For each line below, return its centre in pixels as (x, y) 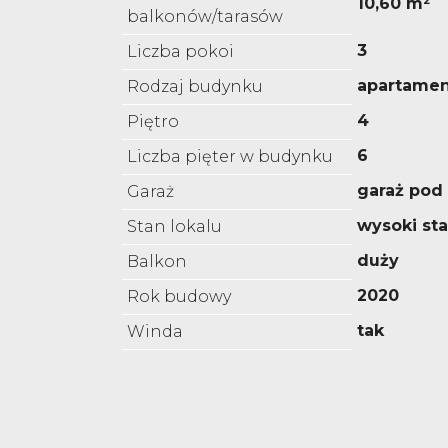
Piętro (153, 122)
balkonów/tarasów (205, 17)
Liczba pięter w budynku (230, 157)
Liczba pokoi (180, 52)
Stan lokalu (174, 227)
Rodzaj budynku (195, 87)
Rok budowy (179, 297)
